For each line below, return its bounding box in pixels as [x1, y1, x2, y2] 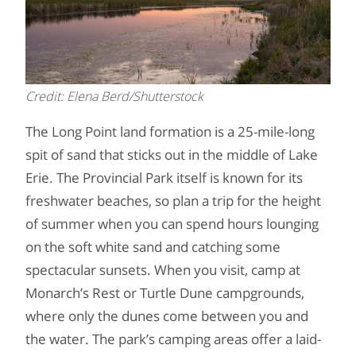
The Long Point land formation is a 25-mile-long [25, 122, 315, 141]
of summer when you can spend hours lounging [25, 214, 319, 233]
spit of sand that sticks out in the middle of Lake [25, 145, 318, 164]
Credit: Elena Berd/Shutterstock [25, 87, 203, 105]
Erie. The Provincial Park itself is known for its [25, 168, 303, 187]
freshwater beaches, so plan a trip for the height [25, 191, 321, 210]
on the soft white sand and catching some [25, 237, 281, 256]
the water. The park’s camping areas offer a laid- [25, 329, 321, 348]
